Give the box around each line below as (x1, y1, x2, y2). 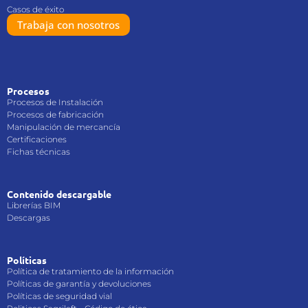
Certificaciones (7, 133, 67, 144)
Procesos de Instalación (7, 96, 103, 107)
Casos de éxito (7, 3, 64, 14)
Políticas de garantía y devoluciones (7, 278, 151, 289)
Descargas (7, 212, 50, 223)
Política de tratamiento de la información (7, 265, 174, 276)
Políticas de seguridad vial (7, 290, 112, 301)
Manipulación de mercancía (7, 121, 120, 132)
